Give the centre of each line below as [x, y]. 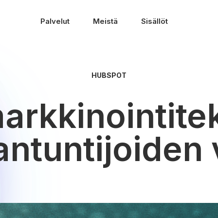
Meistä [105, 21]
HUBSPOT [109, 75]
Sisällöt [154, 21]
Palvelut [55, 21]
